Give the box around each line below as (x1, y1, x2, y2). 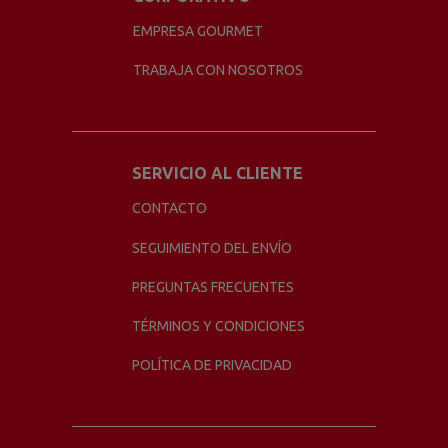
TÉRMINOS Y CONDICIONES (131, 318, 305, 335)
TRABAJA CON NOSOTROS (133, 62, 304, 79)
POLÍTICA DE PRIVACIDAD (131, 357, 292, 374)
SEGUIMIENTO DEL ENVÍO (131, 239, 292, 256)
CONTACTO (131, 200, 207, 217)
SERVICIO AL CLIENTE (131, 164, 303, 183)
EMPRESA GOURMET (133, 23, 264, 40)
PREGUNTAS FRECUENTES (131, 278, 294, 295)
